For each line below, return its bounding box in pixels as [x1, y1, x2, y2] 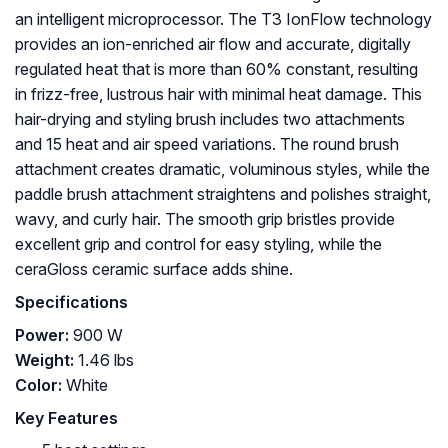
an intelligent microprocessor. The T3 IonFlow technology [15, 9, 432, 30]
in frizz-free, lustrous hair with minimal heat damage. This [15, 84, 422, 105]
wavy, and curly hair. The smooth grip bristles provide [15, 209, 395, 230]
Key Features [15, 408, 118, 429]
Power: [15, 325, 69, 346]
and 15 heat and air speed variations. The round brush [15, 134, 399, 155]
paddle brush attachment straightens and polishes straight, [15, 184, 431, 205]
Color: [15, 375, 62, 396]
